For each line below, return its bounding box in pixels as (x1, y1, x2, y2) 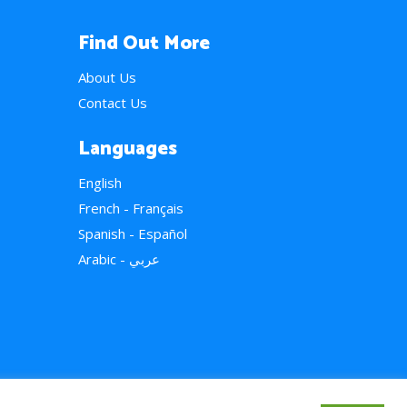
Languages (78, 134, 177, 164)
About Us (78, 68, 136, 86)
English (78, 174, 122, 192)
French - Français (78, 199, 184, 217)
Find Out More (78, 28, 210, 59)
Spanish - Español (78, 224, 187, 243)
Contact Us (78, 94, 147, 112)
